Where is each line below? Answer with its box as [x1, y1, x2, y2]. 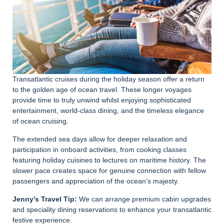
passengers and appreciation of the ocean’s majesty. [12, 177, 179, 185]
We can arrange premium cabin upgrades [77, 195, 211, 203]
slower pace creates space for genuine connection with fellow [12, 166, 206, 175]
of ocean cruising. [12, 117, 68, 125]
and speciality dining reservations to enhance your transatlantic [12, 205, 211, 214]
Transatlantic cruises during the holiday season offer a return [12, 75, 204, 83]
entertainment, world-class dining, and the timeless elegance [12, 106, 204, 115]
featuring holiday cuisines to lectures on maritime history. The [12, 156, 206, 164]
